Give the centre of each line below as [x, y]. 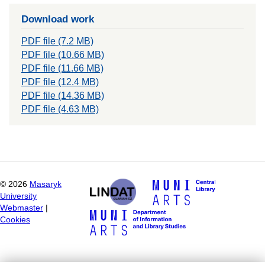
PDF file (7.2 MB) [57, 41]
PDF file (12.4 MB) [60, 82]
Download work [58, 19]
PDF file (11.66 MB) [62, 68]
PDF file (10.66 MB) [63, 54]
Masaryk [46, 185]
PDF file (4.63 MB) [60, 109]
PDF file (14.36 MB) [63, 95]
